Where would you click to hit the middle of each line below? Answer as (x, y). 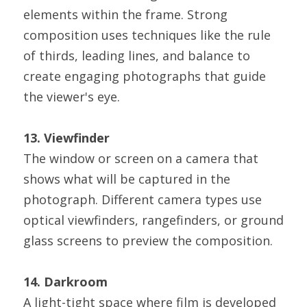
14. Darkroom (65, 282)
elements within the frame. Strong (125, 14)
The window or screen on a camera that (141, 158)
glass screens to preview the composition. (148, 241)
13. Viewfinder (66, 138)
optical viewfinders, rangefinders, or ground (153, 220)
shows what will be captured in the (127, 179)
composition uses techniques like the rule (147, 35)
